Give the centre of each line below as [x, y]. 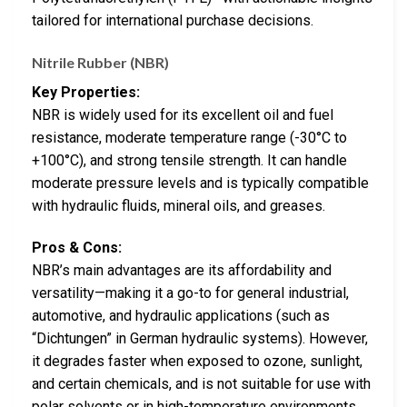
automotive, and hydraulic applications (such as [181, 315]
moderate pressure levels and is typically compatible [200, 184]
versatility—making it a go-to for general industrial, [190, 293]
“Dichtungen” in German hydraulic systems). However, [200, 338]
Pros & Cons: [77, 247]
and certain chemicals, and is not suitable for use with [201, 383]
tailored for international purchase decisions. [173, 21]
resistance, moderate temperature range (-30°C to [189, 138]
